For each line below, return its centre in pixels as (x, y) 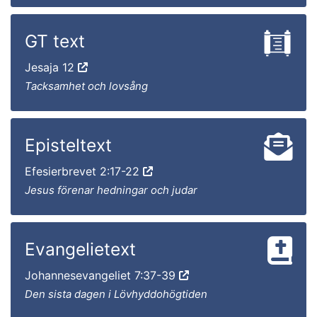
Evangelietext (80, 249)
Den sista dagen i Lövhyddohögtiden (116, 294)
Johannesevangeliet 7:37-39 (102, 275)
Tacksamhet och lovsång (86, 86)
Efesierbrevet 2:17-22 (84, 171)
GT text (55, 41)
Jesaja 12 (51, 67)
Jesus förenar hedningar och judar (111, 190)
